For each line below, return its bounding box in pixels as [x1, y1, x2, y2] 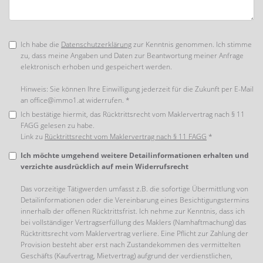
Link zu [21, 131, 45, 141]
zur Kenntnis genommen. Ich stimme [131, 39, 252, 49]
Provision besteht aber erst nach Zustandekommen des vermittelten [21, 240, 241, 249]
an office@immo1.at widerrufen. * [21, 95, 130, 105]
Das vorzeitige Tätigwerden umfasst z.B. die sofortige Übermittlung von [21, 184, 248, 194]
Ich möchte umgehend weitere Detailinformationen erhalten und [21, 150, 249, 160]
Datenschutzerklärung [61, 39, 131, 49]
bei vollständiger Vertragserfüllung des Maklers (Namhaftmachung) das [21, 217, 247, 227]
